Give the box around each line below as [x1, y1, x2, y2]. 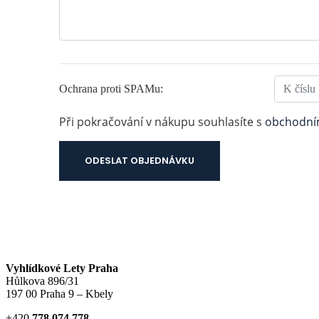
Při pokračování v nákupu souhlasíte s [59, 113, 265, 130]
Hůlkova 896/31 [6, 274, 79, 287]
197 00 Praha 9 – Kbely [6, 287, 113, 300]
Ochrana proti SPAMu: [59, 82, 163, 95]
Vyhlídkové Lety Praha [6, 261, 118, 274]
